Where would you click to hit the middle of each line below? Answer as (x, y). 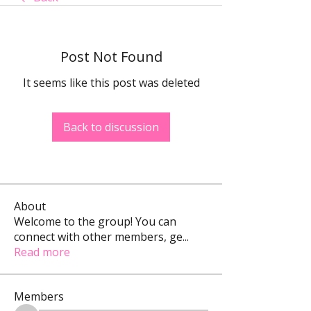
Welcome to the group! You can (95, 221)
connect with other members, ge (98, 237)
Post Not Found (111, 57)
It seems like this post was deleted (111, 83)
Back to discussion (111, 127)
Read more (42, 252)
